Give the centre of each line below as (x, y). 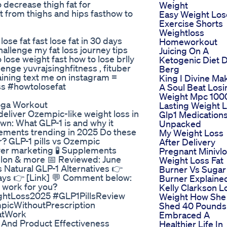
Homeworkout (188, 42)
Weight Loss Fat (191, 160)
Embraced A (184, 215)
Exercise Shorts (191, 24)
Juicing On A (184, 51)
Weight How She (193, 197)
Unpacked (180, 124)
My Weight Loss (191, 133)
